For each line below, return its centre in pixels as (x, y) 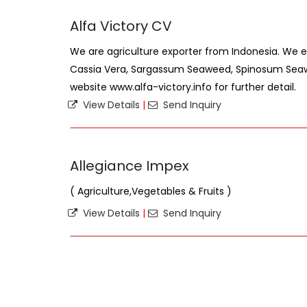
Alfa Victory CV (121, 26)
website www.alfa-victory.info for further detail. (183, 87)
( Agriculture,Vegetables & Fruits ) (151, 191)
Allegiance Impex (130, 166)
